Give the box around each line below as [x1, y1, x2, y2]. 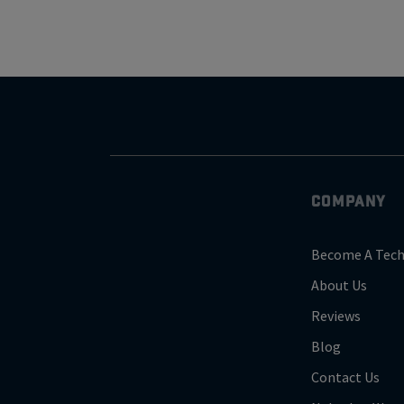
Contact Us [311, 367, 381, 386]
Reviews [311, 306, 362, 325]
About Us [311, 275, 368, 294]
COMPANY [311, 193, 387, 208]
